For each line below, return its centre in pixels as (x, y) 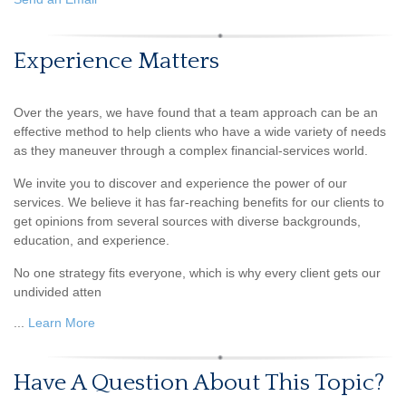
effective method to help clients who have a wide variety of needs (200, 132)
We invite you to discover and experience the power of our (180, 184)
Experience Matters (116, 62)
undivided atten (58, 292)
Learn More (62, 323)
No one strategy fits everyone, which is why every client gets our (197, 273)
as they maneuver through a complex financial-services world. (191, 151)
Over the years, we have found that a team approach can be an (196, 113)
